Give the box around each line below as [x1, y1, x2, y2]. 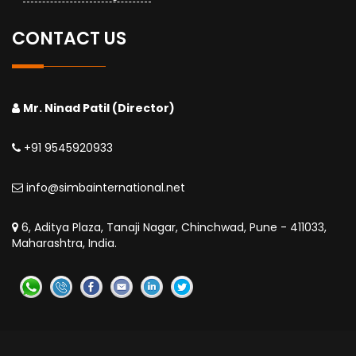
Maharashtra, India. [12, 234, 117, 251]
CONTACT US [12, 25, 126, 51]
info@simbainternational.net [23, 179, 185, 195]
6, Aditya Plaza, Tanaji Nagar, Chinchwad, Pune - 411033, [18, 219, 327, 235]
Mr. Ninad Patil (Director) [23, 99, 175, 116]
